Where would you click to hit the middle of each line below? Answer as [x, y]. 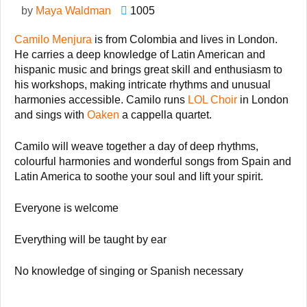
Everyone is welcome [66, 208]
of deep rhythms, [217, 146]
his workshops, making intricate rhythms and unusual [143, 84]
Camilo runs [156, 99]
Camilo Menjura [53, 39]
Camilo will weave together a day [95, 146]
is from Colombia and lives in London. [185, 39]
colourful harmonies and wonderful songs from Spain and [153, 161]
